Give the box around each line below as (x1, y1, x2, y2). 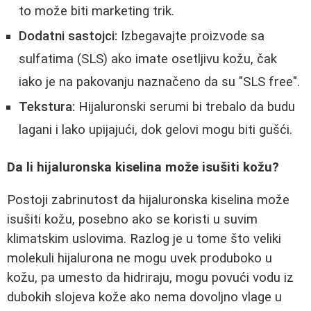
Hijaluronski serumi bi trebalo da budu (75, 99, 295, 115)
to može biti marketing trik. (19, 3, 174, 19)
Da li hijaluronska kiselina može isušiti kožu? (7, 160, 279, 176)
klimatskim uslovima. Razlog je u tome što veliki (7, 230, 281, 246)
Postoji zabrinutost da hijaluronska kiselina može (7, 192, 289, 208)
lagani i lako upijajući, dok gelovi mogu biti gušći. (19, 121, 292, 137)
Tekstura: (19, 99, 75, 115)
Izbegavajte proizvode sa (117, 28, 264, 44)
